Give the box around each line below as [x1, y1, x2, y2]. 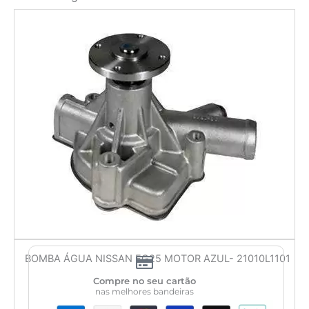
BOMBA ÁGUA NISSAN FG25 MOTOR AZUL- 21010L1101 [25, 252, 290, 265]
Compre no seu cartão [92, 275, 196, 286]
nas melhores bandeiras [94, 286, 194, 297]
